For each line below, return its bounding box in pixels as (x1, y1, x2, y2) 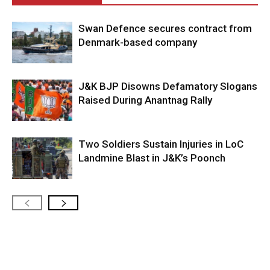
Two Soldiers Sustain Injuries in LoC (78, 138, 243, 151)
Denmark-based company (78, 36, 197, 49)
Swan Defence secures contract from (78, 22, 252, 35)
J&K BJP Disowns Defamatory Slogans (78, 80, 257, 93)
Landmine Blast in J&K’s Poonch (78, 152, 225, 165)
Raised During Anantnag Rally (78, 94, 212, 107)
